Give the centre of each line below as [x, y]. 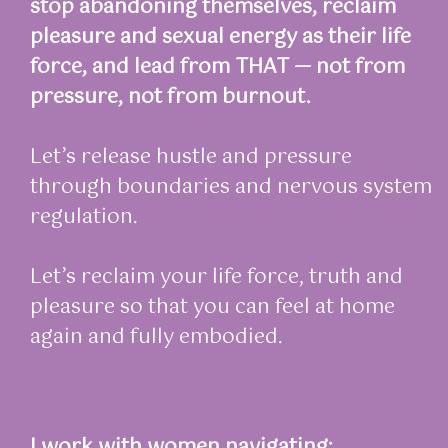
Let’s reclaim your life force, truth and [216, 277]
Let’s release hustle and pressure [191, 157]
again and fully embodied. [156, 337]
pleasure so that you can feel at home [212, 307]
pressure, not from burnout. [170, 97]
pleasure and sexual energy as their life [220, 37]
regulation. [83, 217]
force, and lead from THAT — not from [217, 67]
